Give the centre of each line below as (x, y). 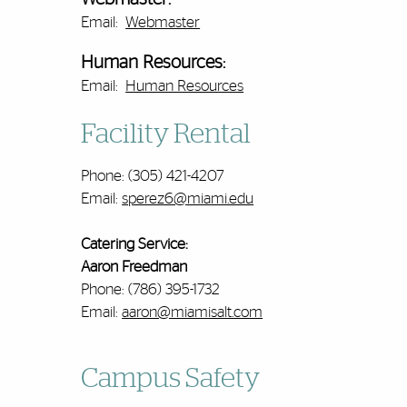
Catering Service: (135, 244)
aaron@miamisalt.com (193, 313)
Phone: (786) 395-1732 (151, 290)
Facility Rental (166, 135)
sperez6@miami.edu (188, 199)
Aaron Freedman (134, 267)
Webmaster (163, 23)
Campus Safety (171, 379)
